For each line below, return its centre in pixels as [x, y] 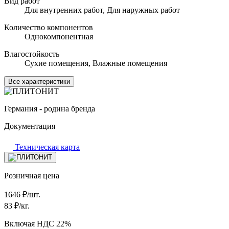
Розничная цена [32, 175]
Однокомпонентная [59, 36]
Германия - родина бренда [50, 108]
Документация [30, 126]
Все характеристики [39, 81]
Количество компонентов [49, 27]
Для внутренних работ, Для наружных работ [102, 10]
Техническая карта [46, 147]
